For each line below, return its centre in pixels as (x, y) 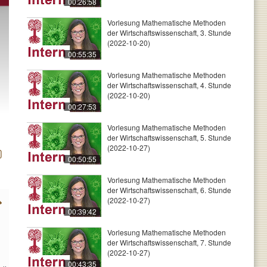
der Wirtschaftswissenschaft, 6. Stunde (169, 190)
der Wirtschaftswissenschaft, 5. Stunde (169, 137)
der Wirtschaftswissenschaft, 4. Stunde (169, 85)
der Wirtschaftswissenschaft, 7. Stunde (169, 242)
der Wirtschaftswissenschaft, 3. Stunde (169, 32)
